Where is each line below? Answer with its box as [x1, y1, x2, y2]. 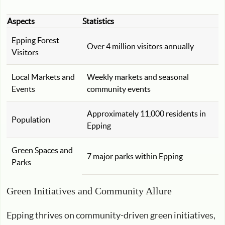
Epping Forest [12, 36, 59, 45]
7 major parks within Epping [87, 152, 183, 161]
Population [12, 115, 50, 124]
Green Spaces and [12, 146, 73, 155]
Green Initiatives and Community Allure [7, 185, 172, 196]
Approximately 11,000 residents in [87, 109, 206, 118]
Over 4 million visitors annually [87, 42, 194, 51]
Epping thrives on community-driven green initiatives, [7, 210, 215, 220]
